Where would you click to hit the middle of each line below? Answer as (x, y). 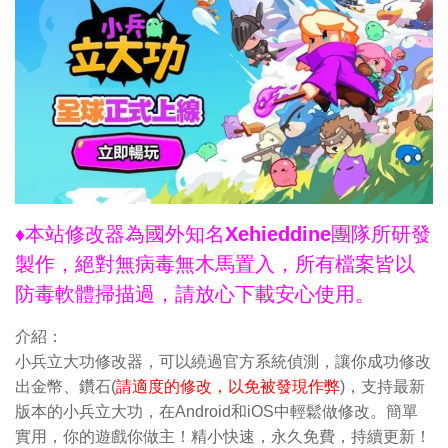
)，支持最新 (382, 387)
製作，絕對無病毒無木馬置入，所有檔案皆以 (215, 264)
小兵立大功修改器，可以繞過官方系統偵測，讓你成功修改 (223, 362)
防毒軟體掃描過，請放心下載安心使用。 (195, 294)
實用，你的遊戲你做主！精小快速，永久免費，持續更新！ (223, 437)
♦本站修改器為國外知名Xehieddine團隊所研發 (223, 234)
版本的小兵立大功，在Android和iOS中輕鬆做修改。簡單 (216, 412)
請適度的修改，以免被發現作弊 (228, 387)
